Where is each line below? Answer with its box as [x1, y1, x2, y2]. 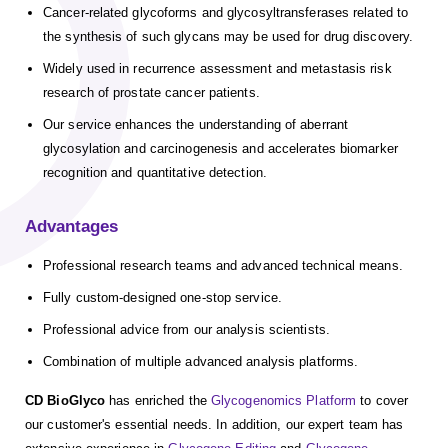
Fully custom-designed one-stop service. [43, 290, 282, 306]
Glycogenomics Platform [210, 393, 357, 409]
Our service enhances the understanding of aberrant [43, 117, 349, 133]
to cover [356, 393, 409, 409]
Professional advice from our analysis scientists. [43, 322, 330, 338]
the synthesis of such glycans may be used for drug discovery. [43, 29, 414, 45]
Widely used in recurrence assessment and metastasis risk [43, 61, 392, 77]
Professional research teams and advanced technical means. [43, 258, 403, 274]
